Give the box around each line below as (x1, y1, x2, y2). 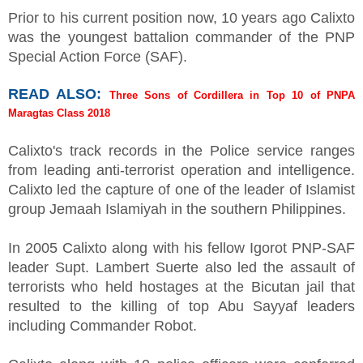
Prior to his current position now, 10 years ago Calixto (8, 9, 355, 26)
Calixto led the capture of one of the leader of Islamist (8, 181, 355, 198)
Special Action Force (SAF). (8, 48, 187, 65)
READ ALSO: (8, 85, 102, 102)
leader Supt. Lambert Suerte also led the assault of (8, 258, 355, 275)
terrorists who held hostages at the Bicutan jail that (8, 278, 355, 295)
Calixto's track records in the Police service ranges (8, 142, 355, 159)
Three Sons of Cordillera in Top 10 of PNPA (109, 88, 356, 101)
